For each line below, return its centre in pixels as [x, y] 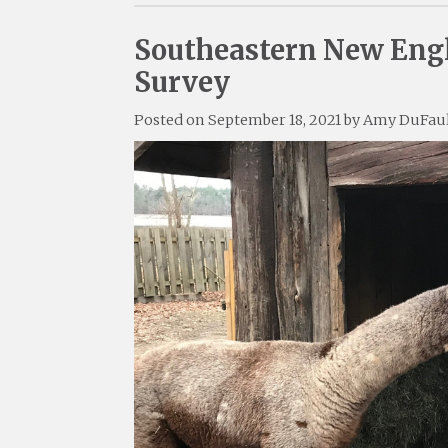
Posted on [171, 119]
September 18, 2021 [275, 119]
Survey [182, 81]
